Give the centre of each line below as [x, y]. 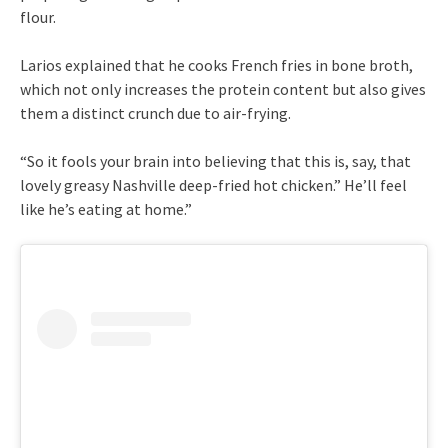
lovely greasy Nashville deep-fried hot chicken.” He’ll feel [213, 185]
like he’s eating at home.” [106, 209]
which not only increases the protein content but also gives [223, 89]
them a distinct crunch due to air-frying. [155, 113]
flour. [38, 17]
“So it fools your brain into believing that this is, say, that [215, 161]
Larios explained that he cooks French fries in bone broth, [216, 65]
